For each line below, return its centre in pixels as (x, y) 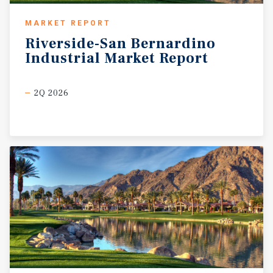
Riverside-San (76, 43)
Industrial (63, 58)
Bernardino (173, 43)
